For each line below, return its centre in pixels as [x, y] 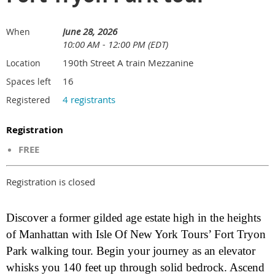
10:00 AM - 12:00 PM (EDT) [115, 44]
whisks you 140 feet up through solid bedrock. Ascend [135, 267]
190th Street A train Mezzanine [128, 63]
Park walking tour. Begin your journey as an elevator [131, 251]
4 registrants [89, 99]
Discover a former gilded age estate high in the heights [134, 218]
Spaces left [29, 81]
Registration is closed [51, 182]
